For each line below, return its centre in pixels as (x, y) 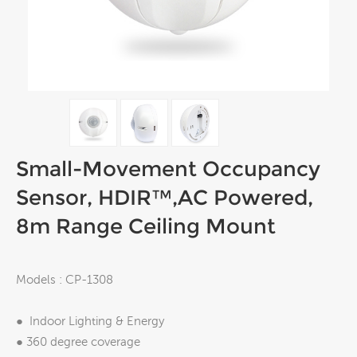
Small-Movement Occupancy (168, 169)
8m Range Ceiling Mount (146, 226)
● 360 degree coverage (78, 341)
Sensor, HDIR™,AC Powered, (165, 198)
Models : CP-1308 (65, 279)
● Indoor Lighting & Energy (90, 321)
